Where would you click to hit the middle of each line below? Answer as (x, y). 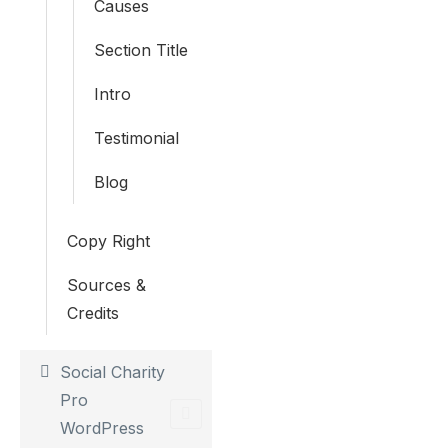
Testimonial (136, 138)
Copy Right (108, 241)
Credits (93, 313)
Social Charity (112, 372)
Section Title (141, 50)
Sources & (106, 285)
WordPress (102, 428)
